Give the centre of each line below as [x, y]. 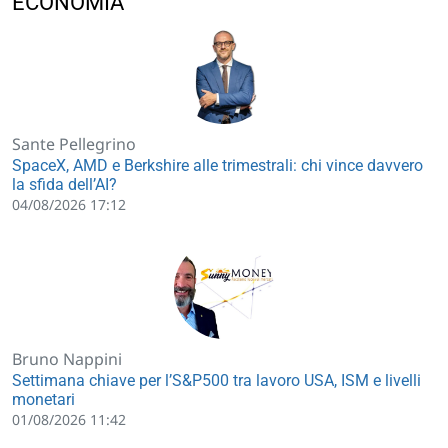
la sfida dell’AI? [64, 184]
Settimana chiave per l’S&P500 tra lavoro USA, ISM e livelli [216, 380]
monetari [43, 399]
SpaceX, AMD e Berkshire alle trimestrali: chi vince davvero [217, 165]
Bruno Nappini [67, 358]
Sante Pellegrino [74, 143]
